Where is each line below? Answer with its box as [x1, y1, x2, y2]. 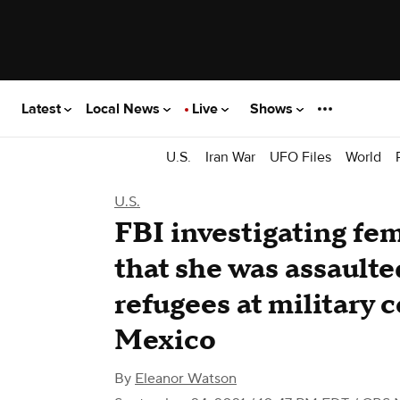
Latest [21, 99, 64, 118]
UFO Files [270, 147, 331, 166]
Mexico [114, 322, 216, 359]
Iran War [205, 147, 255, 166]
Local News [86, 99, 163, 118]
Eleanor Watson [135, 370, 237, 387]
